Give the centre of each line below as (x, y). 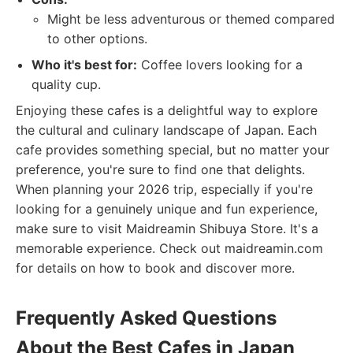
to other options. (97, 39)
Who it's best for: (84, 65)
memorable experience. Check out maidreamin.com (169, 248)
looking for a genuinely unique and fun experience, (167, 209)
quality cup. (66, 84)
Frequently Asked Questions (146, 318)
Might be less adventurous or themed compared (191, 19)
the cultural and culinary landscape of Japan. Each (166, 130)
